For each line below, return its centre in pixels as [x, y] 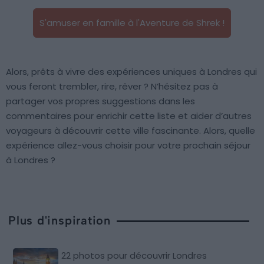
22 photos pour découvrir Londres [134, 256]
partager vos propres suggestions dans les [100, 101]
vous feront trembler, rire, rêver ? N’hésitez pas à [112, 87]
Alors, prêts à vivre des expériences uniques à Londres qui [131, 72]
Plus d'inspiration [60, 221]
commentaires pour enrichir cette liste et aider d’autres [129, 116]
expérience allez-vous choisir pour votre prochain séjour [128, 146]
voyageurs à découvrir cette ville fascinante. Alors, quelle [131, 131]
